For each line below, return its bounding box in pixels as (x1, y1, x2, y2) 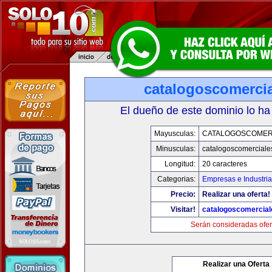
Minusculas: (156, 144, 195, 153)
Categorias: (157, 175, 195, 183)
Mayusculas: (154, 129, 195, 138)
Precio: (171, 190, 195, 199)
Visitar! (171, 205, 195, 214)
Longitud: (165, 160, 195, 168)
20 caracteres (202, 160, 247, 168)
